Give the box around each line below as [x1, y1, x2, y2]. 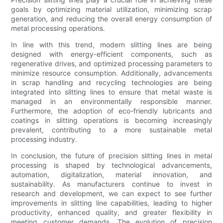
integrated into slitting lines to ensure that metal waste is [11, 87, 212, 96]
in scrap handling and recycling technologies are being [11, 78, 212, 87]
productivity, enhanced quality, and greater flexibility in [11, 208, 212, 217]
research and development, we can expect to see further [11, 189, 212, 198]
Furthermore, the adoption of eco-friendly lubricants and [11, 106, 212, 115]
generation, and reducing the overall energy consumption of [11, 14, 212, 23]
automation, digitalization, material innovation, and [11, 170, 212, 179]
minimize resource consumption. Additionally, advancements [11, 68, 212, 77]
